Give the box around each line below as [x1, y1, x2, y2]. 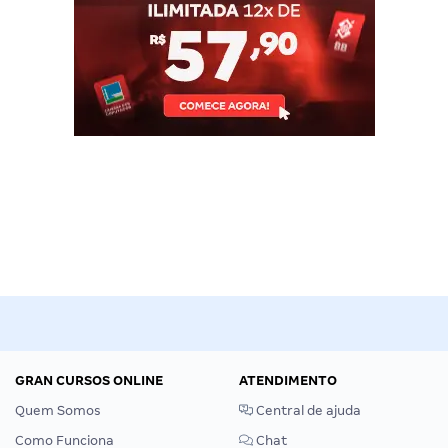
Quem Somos [15, 402, 101, 418]
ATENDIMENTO [239, 372, 337, 388]
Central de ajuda [253, 402, 361, 418]
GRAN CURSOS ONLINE [15, 372, 163, 388]
